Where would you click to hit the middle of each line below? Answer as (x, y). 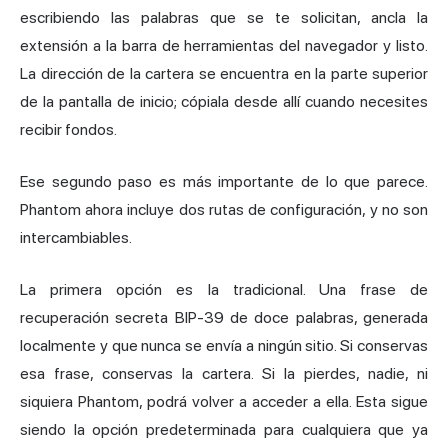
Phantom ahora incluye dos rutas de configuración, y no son (224, 209)
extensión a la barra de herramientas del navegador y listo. (224, 45)
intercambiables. (76, 237)
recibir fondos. (68, 129)
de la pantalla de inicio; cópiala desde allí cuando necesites (224, 101)
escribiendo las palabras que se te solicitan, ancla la (224, 17)
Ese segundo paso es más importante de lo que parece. (224, 181)
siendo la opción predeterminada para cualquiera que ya (224, 429)
